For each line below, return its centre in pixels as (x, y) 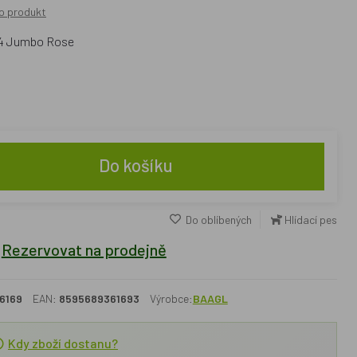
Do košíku (136, 165)
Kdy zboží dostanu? (63, 343)
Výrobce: (171, 298)
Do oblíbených (217, 220)
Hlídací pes (310, 220)
